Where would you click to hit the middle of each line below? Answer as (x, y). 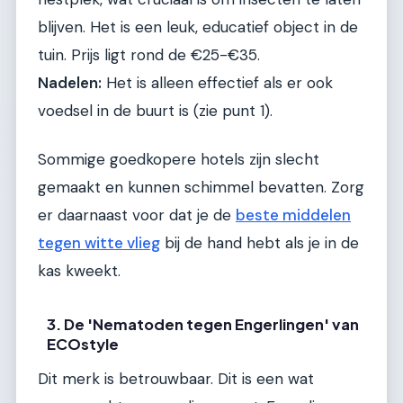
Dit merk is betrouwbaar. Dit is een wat (176, 379)
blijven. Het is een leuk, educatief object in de (198, 27)
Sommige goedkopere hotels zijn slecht (179, 159)
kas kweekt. (79, 270)
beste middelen (293, 215)
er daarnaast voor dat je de (137, 215)
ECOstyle (83, 345)
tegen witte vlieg (99, 242)
